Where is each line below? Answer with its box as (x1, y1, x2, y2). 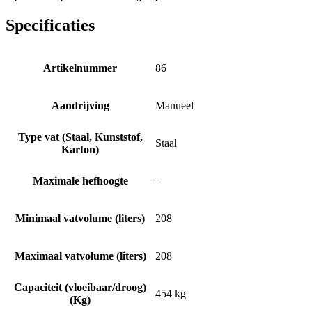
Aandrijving (51, 99, 109, 111)
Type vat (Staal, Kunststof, (17, 130, 143, 143)
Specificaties (6, 15, 95, 34)
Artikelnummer (43, 61, 117, 74)
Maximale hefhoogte (32, 174, 128, 187)
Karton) (61, 143, 99, 155)
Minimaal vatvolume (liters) (15, 212, 145, 224)
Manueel (155, 99, 194, 111)
